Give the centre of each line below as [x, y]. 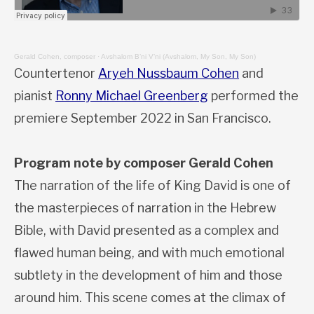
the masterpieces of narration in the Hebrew [145, 208]
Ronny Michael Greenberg [132, 96]
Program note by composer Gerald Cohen [144, 163]
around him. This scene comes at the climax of [150, 298]
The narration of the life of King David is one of [152, 186]
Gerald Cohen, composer [55, 57]
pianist [35, 96]
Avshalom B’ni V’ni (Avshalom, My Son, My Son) [178, 57]
